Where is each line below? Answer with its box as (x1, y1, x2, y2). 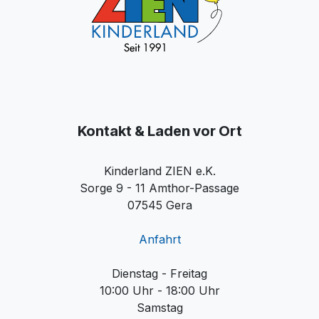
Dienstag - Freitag (112, 266, 207, 281)
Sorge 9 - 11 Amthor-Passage (80, 181, 239, 195)
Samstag (136, 300, 183, 315)
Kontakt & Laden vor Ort (77, 122, 242, 140)
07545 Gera (127, 198, 192, 212)
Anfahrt (138, 232, 181, 246)
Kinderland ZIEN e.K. (103, 164, 216, 178)
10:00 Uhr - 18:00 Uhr (99, 283, 220, 298)
